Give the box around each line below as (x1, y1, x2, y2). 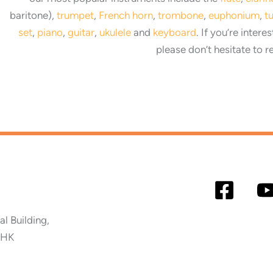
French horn (99, 9, 154, 21)
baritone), (10, 9, 57, 21)
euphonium (208, 9, 260, 21)
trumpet (57, 9, 94, 21)
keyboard (153, 26, 197, 38)
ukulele (99, 26, 132, 38)
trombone (158, 9, 204, 21)
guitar (68, 26, 95, 38)
